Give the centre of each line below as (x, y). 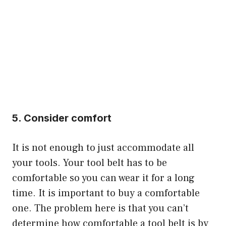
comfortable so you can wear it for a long (103, 178)
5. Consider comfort (62, 118)
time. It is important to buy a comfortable (106, 193)
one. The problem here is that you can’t (100, 208)
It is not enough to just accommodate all (103, 148)
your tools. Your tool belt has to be (90, 163)
